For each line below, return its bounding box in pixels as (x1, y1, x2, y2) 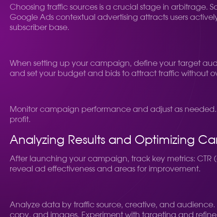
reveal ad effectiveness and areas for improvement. (10, 165, 201, 173)
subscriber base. (10, 24, 69, 31)
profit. (10, 116, 31, 124)
